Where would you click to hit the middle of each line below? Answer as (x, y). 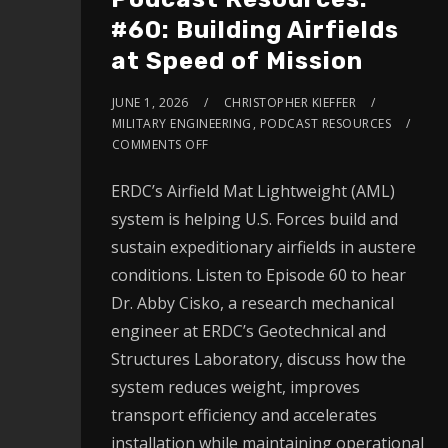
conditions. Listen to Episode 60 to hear (258, 274)
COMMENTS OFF (160, 144)
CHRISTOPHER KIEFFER (290, 102)
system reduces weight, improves (235, 386)
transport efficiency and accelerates (243, 414)
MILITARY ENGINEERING (181, 123)
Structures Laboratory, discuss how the (258, 358)
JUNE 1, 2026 (150, 102)
